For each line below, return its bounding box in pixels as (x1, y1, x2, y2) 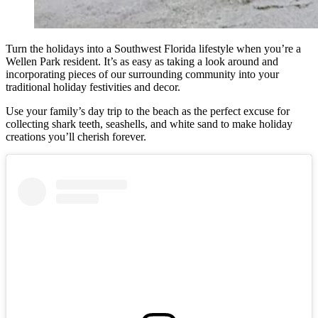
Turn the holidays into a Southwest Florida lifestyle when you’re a (6, 42, 301, 55)
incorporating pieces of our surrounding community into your (6, 67, 279, 80)
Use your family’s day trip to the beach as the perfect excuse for (6, 104, 290, 117)
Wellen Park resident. (6, 55, 104, 67)
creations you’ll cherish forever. (6, 130, 152, 143)
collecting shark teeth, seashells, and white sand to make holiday (6, 117, 292, 130)
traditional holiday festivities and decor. (6, 80, 183, 93)
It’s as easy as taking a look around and (104, 55, 278, 67)
